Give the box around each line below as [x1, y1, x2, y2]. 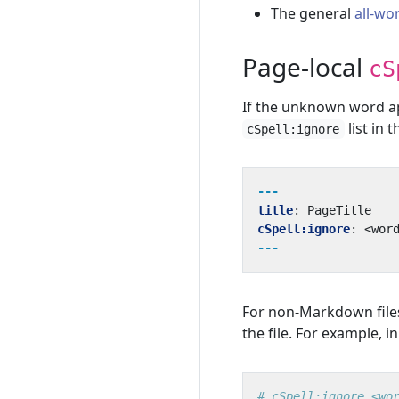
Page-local [242, 50, 369, 84]
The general [271, 4, 354, 23]
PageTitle [307, 203, 371, 217]
